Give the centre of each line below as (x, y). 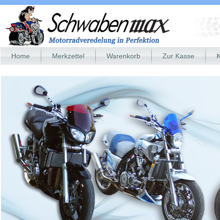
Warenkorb (124, 56)
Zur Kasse (179, 56)
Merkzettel (68, 56)
